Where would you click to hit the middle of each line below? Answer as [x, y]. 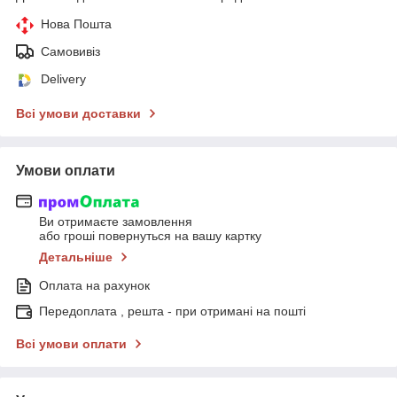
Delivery [63, 78]
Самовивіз [70, 51]
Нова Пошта [76, 23]
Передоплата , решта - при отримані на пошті [172, 311]
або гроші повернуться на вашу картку [150, 236]
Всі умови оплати [71, 344]
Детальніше [76, 257]
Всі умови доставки [78, 113]
